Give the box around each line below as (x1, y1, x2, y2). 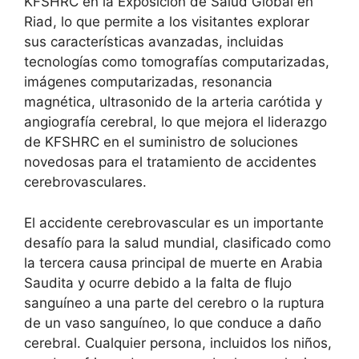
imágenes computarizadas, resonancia (24, 74, 272, 91)
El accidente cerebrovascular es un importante (24, 214, 324, 231)
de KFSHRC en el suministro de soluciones (24, 134, 298, 151)
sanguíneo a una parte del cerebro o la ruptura (24, 294, 325, 311)
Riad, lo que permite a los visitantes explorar (24, 14, 309, 30)
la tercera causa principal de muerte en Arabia (24, 254, 323, 271)
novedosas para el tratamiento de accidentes (24, 154, 317, 171)
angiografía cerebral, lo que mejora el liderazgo (24, 114, 327, 131)
